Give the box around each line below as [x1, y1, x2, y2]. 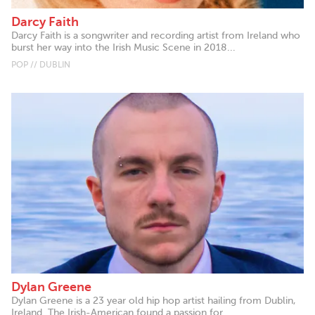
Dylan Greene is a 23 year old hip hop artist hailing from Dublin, [11, 295, 296, 306]
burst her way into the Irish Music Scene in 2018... [11, 41, 236, 53]
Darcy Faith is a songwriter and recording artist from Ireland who [11, 30, 300, 41]
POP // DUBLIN [11, 59, 70, 70]
